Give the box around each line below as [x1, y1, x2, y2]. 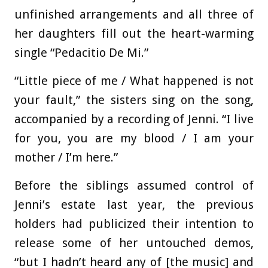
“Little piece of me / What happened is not [14, 74, 254, 89]
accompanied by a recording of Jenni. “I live [14, 112, 254, 127]
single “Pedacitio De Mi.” [14, 45, 148, 60]
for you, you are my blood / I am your [14, 131, 254, 146]
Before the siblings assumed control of [14, 178, 254, 193]
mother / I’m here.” [14, 150, 118, 165]
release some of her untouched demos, [14, 236, 254, 251]
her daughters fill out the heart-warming [14, 26, 254, 41]
